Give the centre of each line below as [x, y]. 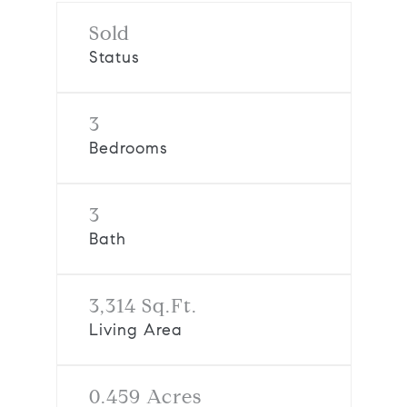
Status [114, 57]
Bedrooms [128, 148]
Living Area [135, 330]
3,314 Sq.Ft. [143, 306]
